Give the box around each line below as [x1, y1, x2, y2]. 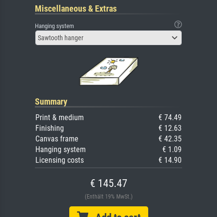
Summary [35, 96, 67, 107]
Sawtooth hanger [38, 33, 83, 42]
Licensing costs [35, 155, 84, 165]
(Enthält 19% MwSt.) [84, 193, 133, 200]
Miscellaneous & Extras [35, 3, 117, 14]
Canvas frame [35, 134, 78, 143]
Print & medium [35, 112, 84, 122]
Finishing [35, 123, 64, 133]
